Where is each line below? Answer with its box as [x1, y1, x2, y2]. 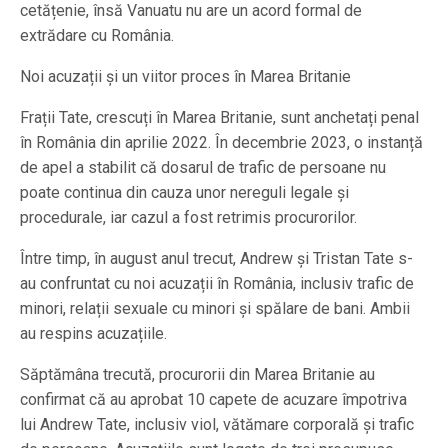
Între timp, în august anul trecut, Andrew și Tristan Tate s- [20, 248, 413, 268]
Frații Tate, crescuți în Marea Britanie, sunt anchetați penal [20, 107, 419, 127]
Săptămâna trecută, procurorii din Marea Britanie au [20, 364, 375, 384]
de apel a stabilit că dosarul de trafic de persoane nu [20, 157, 386, 177]
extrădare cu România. [20, 25, 174, 45]
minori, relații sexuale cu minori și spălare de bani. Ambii [20, 298, 410, 318]
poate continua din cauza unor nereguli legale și [20, 182, 349, 202]
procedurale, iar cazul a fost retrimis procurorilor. [20, 207, 357, 227]
